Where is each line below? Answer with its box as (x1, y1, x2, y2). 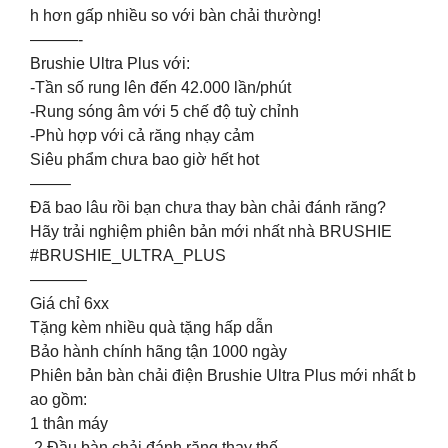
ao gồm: (30, 390, 87, 408)
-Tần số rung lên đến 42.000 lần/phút (30, 78, 291, 96)
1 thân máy (30, 414, 108, 432)
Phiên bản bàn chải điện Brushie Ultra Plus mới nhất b (30, 366, 416, 384)
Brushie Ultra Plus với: (30, 54, 190, 72)
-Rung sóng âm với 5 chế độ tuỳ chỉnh (30, 102, 299, 120)
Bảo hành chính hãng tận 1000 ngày (30, 342, 287, 360)
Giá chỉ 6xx (30, 294, 109, 312)
